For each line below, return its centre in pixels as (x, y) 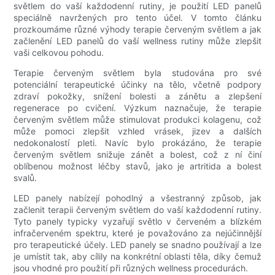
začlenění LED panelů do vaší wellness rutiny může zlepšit (137, 41)
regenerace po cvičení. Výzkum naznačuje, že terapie (137, 108)
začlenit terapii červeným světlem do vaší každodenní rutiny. (137, 210)
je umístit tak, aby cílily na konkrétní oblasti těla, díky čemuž (137, 257)
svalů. (25, 178)
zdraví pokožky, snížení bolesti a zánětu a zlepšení (137, 96)
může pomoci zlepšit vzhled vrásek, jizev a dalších (137, 131)
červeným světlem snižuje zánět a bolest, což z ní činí (137, 155)
